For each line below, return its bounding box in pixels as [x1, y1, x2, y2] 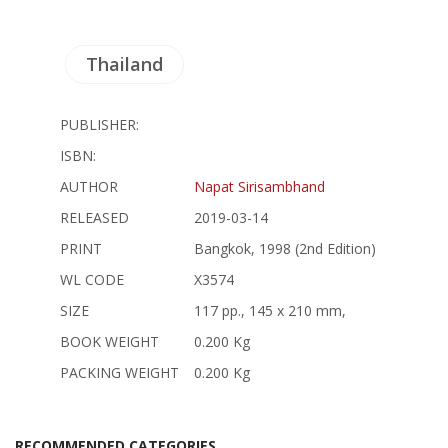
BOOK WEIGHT [60, 331, 159, 351]
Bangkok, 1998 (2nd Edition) [194, 238, 376, 258]
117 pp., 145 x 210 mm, [194, 300, 346, 320]
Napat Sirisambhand [194, 176, 325, 196]
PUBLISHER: [60, 114, 139, 134]
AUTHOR [60, 176, 118, 196]
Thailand [86, 51, 163, 76]
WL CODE [60, 269, 124, 289]
